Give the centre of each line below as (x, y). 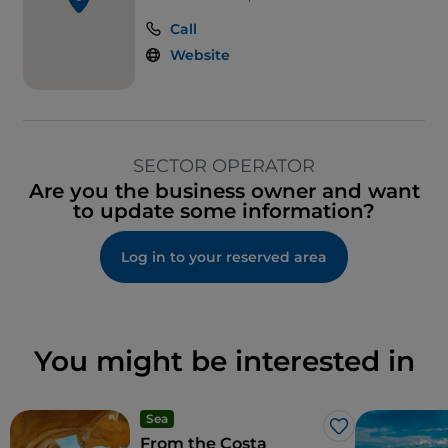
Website (199, 55)
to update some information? (224, 211)
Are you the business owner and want (224, 191)
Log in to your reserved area (224, 257)
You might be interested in (224, 361)
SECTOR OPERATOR (224, 166)
